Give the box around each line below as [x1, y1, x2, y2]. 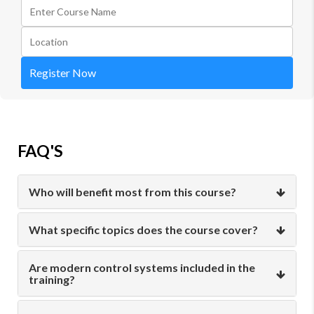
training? [29, 273, 75, 287]
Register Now [29, 66, 96, 80]
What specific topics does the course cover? [29, 223, 258, 237]
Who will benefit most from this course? [29, 185, 236, 199]
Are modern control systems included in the [29, 261, 255, 275]
